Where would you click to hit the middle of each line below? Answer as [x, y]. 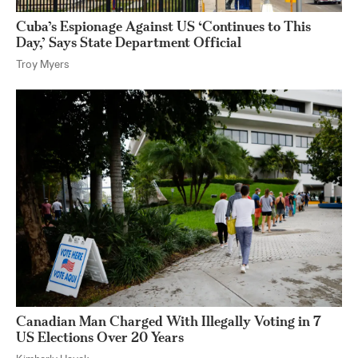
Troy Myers [43, 66]
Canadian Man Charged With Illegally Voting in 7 [169, 321]
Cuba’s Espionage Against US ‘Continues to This [163, 26]
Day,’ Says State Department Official [129, 42]
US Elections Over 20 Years [100, 337]
